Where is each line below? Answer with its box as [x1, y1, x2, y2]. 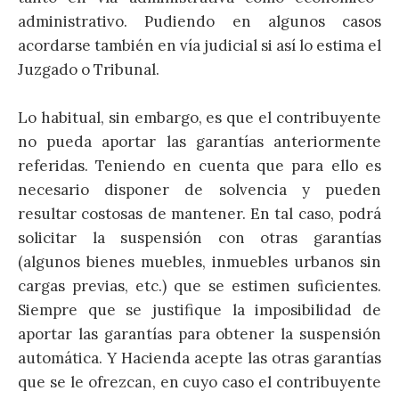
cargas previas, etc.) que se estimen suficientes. [18, 276, 381, 297]
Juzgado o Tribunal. [18, 60, 159, 80]
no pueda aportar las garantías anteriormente [18, 132, 381, 152]
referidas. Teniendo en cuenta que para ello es [18, 156, 381, 176]
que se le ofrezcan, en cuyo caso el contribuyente [18, 372, 381, 393]
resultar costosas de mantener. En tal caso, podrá [18, 204, 381, 224]
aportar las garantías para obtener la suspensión [18, 324, 381, 345]
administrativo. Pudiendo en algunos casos [18, 12, 381, 32]
